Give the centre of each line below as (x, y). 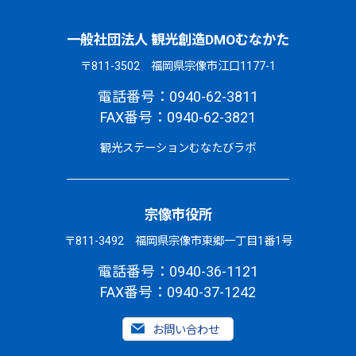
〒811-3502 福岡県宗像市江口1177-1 (178, 66)
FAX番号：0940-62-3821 (178, 117)
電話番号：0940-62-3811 (178, 96)
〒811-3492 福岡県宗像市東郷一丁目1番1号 (178, 241)
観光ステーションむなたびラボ (178, 148)
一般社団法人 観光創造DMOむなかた (178, 39)
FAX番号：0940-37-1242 (178, 292)
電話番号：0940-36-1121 (178, 271)
